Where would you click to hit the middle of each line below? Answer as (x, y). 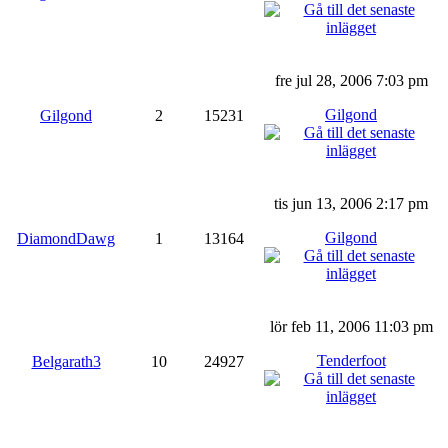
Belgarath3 (66, 361)
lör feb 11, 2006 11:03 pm (351, 326)
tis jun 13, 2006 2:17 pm (351, 203)
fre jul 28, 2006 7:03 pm (351, 80)
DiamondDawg (66, 238)
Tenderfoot (351, 360)
